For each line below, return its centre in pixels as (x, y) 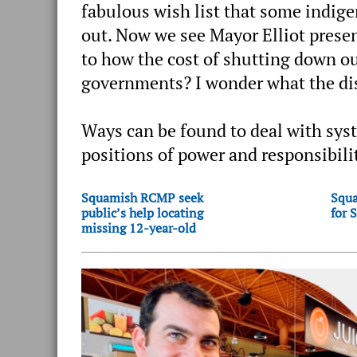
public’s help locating (142, 212)
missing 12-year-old (139, 228)
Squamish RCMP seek (142, 197)
